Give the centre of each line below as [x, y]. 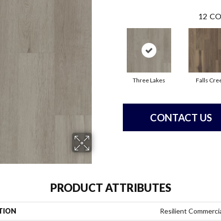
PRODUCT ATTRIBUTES [110, 188]
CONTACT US [181, 118]
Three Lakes [149, 80]
